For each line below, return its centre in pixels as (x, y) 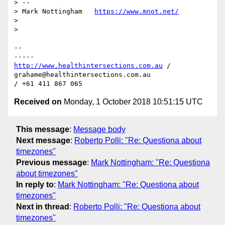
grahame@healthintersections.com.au (82, 75)
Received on (38, 102)
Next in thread (43, 206)
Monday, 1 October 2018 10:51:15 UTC (132, 102)
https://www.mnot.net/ (137, 12)
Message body (99, 129)
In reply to (35, 184)
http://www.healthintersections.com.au (88, 66)
